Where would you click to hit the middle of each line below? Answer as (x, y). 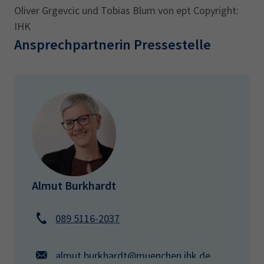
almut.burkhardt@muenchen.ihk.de (133, 255)
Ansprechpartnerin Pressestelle (113, 44)
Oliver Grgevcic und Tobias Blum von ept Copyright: (126, 10)
